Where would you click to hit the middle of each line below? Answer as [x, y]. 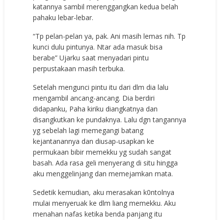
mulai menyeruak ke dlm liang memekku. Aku [105, 203]
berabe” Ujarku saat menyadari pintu [91, 57]
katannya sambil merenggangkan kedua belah [106, 6]
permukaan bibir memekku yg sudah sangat [102, 152]
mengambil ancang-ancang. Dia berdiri [94, 98]
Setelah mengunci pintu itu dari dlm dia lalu [101, 87]
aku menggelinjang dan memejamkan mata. [103, 173]
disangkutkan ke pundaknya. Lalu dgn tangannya [110, 119]
